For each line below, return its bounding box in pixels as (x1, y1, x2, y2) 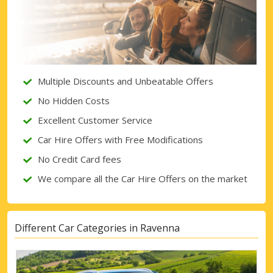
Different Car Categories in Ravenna (15, 221, 180, 235)
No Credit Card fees (38, 153, 121, 166)
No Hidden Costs (38, 94, 110, 107)
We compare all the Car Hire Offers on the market (38, 172, 247, 185)
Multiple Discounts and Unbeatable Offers (38, 75, 213, 88)
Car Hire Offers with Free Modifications (38, 133, 203, 146)
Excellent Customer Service (38, 114, 152, 127)
